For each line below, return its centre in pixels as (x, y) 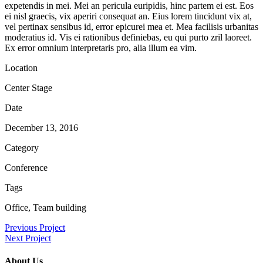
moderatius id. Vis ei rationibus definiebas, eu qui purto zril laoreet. (128, 37)
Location (21, 68)
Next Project (28, 238)
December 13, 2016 (41, 127)
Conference (26, 167)
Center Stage (28, 87)
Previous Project (35, 227)
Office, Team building (45, 207)
